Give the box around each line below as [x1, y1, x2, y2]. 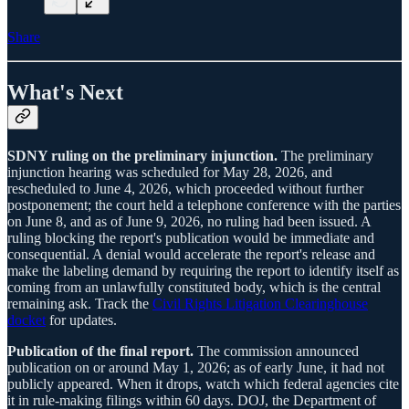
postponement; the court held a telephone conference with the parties [7, 196, 401, 213]
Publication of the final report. [7, 342, 194, 359]
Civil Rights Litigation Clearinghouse [152, 295, 368, 311]
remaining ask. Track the [7, 295, 152, 311]
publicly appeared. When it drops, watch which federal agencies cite [7, 375, 399, 392]
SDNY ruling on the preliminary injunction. [7, 147, 278, 163]
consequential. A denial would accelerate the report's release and [7, 246, 375, 262]
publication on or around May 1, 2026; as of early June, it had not [7, 359, 384, 375]
